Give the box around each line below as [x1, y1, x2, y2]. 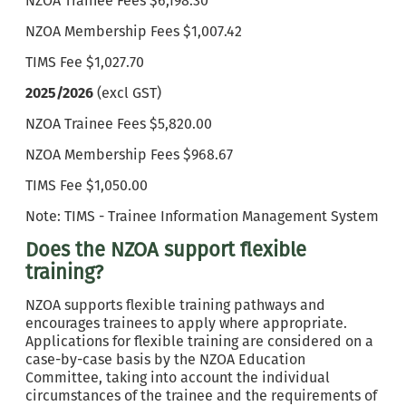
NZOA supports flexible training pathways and [25, 296, 325, 314]
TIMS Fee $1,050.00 [25, 177, 148, 194]
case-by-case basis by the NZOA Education [25, 351, 305, 368]
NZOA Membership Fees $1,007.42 [25, 23, 242, 40]
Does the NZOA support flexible [25, 237, 306, 262]
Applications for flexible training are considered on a [25, 333, 373, 350]
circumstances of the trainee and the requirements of [25, 387, 377, 404]
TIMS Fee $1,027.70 [25, 53, 144, 71]
